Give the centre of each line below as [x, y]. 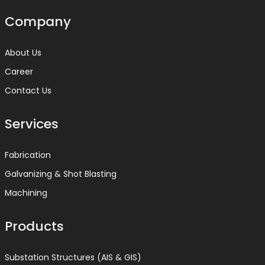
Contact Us [28, 90]
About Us [23, 52]
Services [31, 124]
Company [38, 21]
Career [19, 71]
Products [34, 226]
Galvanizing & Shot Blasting [60, 174]
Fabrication [28, 155]
